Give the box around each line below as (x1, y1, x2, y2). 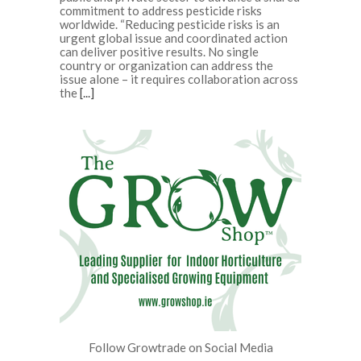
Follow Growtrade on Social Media (88, 339, 273, 355)
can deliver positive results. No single (60, 44, 259, 59)
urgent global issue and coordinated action (60, 30, 288, 45)
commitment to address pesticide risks (60, 2, 262, 18)
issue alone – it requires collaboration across (60, 71, 298, 86)
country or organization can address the (60, 57, 273, 73)
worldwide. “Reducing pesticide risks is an (60, 16, 280, 31)
